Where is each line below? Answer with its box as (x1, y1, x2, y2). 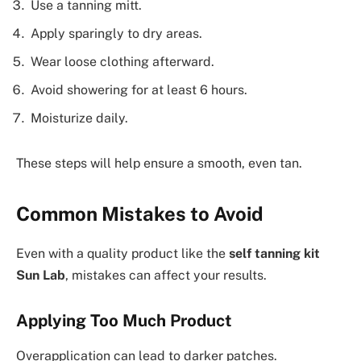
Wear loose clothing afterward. (31, 54, 214, 70)
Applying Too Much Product (16, 310, 232, 330)
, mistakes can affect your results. (65, 268, 267, 284)
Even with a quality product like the (16, 246, 229, 262)
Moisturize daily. (31, 110, 128, 127)
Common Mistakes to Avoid (16, 202, 263, 226)
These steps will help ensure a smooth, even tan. (16, 155, 302, 171)
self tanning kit (229, 246, 320, 262)
